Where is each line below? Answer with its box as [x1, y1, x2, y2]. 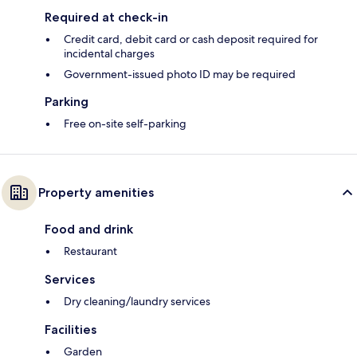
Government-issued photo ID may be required [64, 67, 296, 82]
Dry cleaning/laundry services [64, 294, 210, 309]
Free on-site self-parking [64, 116, 186, 131]
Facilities [45, 322, 96, 338]
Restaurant [64, 244, 117, 259]
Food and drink [45, 222, 133, 237]
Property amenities [38, 185, 154, 201]
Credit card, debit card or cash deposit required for [64, 32, 318, 47]
